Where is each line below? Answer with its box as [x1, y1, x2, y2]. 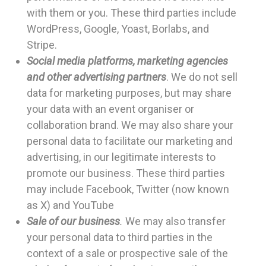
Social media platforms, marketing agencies [27, 55, 228, 68]
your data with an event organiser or [27, 103, 194, 116]
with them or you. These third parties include [27, 7, 236, 20]
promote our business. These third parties [27, 167, 225, 180]
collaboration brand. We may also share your [27, 119, 233, 132]
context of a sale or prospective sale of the [27, 247, 228, 260]
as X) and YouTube [27, 199, 114, 212]
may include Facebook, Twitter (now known [27, 183, 229, 196]
